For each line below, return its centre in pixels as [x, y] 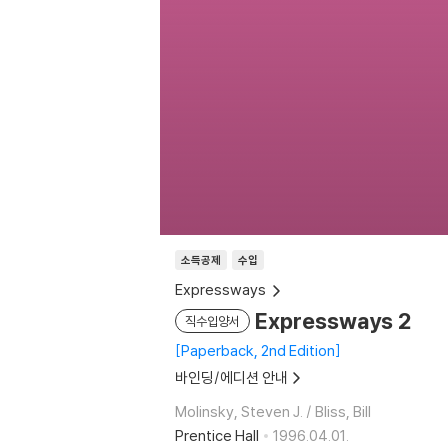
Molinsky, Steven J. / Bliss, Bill [273, 411]
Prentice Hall [217, 435]
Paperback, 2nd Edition [258, 350]
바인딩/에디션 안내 [231, 377]
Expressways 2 [333, 321]
